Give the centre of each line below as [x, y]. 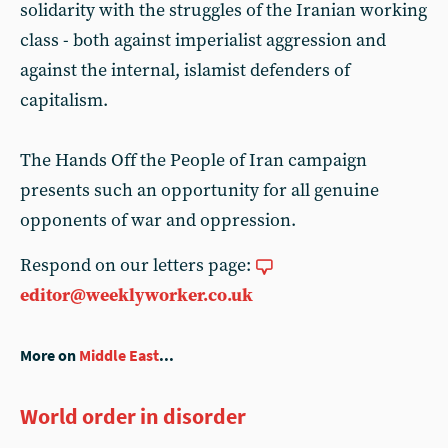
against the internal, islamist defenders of [185, 70]
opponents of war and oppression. [158, 220]
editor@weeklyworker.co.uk [136, 295]
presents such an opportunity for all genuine [199, 190]
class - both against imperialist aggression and [203, 40]
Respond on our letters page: [137, 265]
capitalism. [64, 100]
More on [49, 355]
